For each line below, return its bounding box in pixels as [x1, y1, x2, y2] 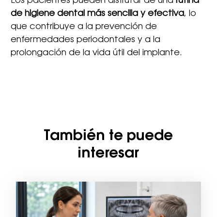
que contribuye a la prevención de [11, 23, 157, 32]
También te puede [44, 129, 173, 144]
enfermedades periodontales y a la [11, 36, 161, 45]
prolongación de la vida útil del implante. [11, 49, 183, 58]
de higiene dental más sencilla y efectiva [11, 10, 185, 19]
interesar [77, 147, 139, 162]
